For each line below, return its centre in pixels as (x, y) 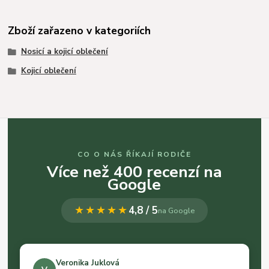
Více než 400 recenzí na (134, 172)
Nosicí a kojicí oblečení (64, 51)
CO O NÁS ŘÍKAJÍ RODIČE (134, 155)
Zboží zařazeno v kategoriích (80, 30)
